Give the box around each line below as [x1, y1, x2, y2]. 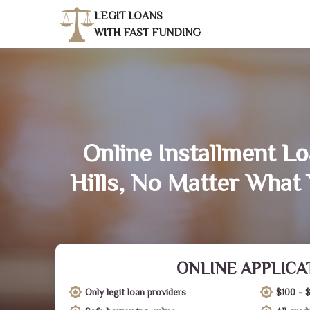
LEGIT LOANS [94, 10, 163, 22]
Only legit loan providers [85, 286, 186, 298]
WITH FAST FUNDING [94, 26, 201, 39]
